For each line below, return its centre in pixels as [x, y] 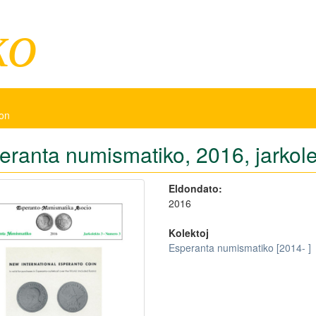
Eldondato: [195, 188]
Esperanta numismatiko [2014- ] [239, 248]
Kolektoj [188, 233]
